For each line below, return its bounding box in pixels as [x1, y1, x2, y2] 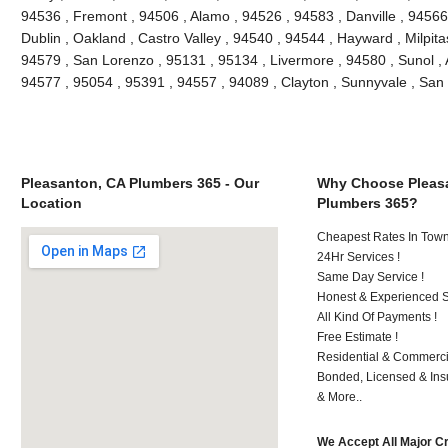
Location [20, 194, 82, 211]
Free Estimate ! [317, 329, 399, 344]
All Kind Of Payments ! [317, 309, 438, 324]
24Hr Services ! [317, 249, 401, 264]
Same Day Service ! [317, 269, 425, 284]
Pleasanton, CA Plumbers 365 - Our [20, 174, 259, 191]
